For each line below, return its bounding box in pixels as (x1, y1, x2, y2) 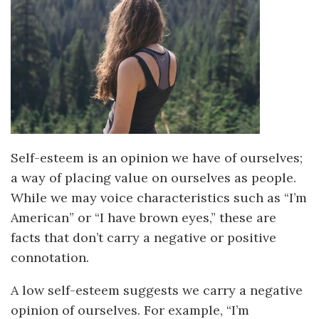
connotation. (11, 249, 89, 266)
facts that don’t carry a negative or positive (11, 229, 276, 246)
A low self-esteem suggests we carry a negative (11, 281, 303, 298)
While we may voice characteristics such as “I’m (11, 189, 307, 206)
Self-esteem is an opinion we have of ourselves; (11, 149, 303, 166)
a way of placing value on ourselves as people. (11, 169, 296, 186)
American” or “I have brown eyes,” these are (11, 209, 276, 226)
